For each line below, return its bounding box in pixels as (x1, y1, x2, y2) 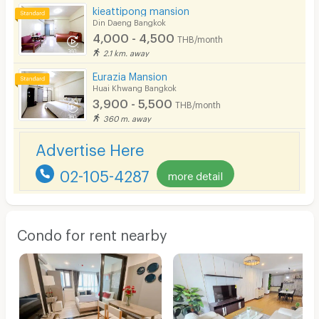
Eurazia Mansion (93, 70, 168, 79)
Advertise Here (35, 140, 144, 153)
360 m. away (103, 114, 152, 121)
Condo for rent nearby (16, 226, 167, 238)
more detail (167, 169, 223, 178)
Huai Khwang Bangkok (93, 83, 177, 90)
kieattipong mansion (93, 5, 190, 14)
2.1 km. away (103, 48, 150, 56)
